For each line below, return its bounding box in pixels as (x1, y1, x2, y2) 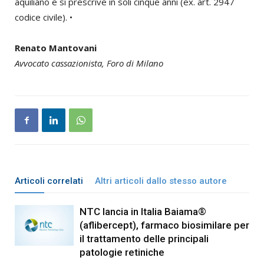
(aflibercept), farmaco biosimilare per (80, 219, 249, 232)
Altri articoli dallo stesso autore (95, 176, 227, 187)
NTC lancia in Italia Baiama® (80, 206, 206, 218)
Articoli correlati (15, 176, 83, 187)
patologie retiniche (80, 246, 164, 259)
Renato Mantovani (15, 42, 97, 54)
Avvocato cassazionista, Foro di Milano (15, 57, 163, 70)
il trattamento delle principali (80, 233, 209, 245)
